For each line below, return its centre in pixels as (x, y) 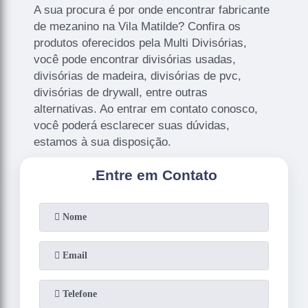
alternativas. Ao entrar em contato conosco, (146, 109)
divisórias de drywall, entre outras (121, 93)
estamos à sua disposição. (103, 142)
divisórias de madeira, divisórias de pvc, (138, 76)
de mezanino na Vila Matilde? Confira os (137, 27)
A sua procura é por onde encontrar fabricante (152, 10)
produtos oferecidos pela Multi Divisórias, (141, 43)
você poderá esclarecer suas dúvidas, (132, 126)
